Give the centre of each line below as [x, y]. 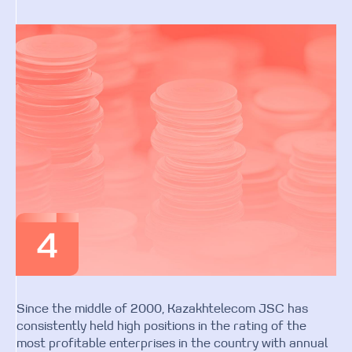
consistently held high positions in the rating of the [161, 327]
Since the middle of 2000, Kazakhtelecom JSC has [162, 310]
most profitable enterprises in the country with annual [172, 344]
